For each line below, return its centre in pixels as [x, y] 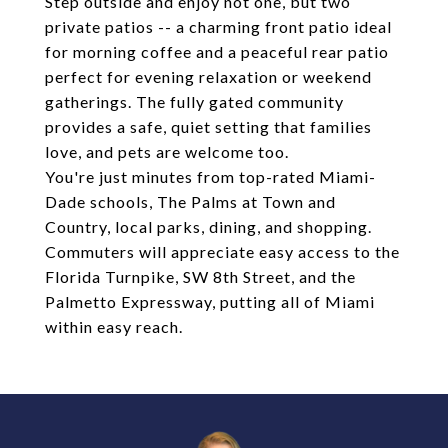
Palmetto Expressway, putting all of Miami [210, 301]
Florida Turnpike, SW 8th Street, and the [200, 276]
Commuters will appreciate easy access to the [222, 251]
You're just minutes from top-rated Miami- [210, 176]
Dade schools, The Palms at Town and [190, 201]
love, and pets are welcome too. [167, 151]
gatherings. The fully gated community [194, 101]
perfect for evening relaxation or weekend [208, 76]
